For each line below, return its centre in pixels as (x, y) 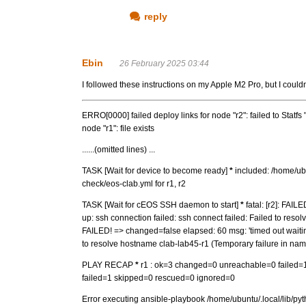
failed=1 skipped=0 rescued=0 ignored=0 (158, 278)
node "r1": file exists (118, 128)
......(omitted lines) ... (119, 150)
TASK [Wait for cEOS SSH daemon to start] (161, 205)
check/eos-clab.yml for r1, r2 (134, 184)
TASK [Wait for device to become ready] (156, 171)
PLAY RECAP (109, 265)
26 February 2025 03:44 (164, 64)
